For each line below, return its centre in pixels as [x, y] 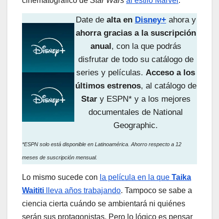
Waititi [33, 191]
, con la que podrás [146, 46]
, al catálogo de [168, 86]
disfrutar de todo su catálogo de [136, 59]
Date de [91, 20]
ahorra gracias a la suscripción [136, 33]
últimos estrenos [108, 86]
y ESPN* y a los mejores [144, 99]
